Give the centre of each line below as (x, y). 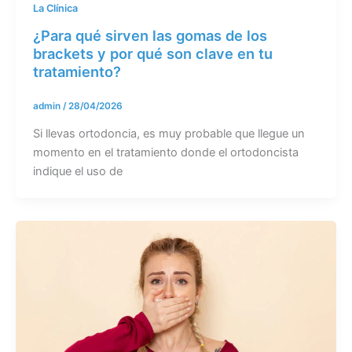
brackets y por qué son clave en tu (152, 54)
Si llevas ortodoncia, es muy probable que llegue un (169, 133)
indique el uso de (77, 171)
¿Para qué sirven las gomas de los (150, 36)
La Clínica (55, 9)
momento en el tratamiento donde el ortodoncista (165, 152)
